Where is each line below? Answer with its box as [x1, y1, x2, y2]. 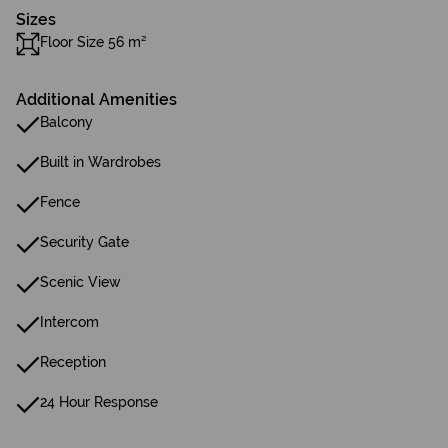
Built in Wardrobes [40, 154, 161, 170]
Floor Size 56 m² [40, 34, 147, 50]
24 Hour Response [40, 394, 158, 410]
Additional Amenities [16, 90, 177, 109]
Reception [40, 354, 106, 370]
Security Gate [40, 234, 129, 250]
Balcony [40, 114, 93, 130]
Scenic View [40, 274, 121, 290]
